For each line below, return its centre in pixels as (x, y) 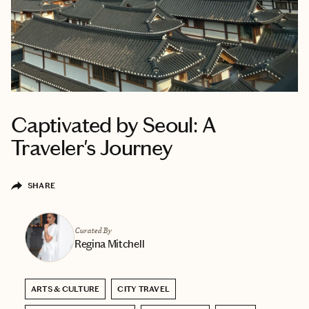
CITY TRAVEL (144, 289)
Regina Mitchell (110, 243)
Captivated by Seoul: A (113, 125)
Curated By (93, 230)
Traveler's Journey (92, 148)
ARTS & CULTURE (66, 289)
